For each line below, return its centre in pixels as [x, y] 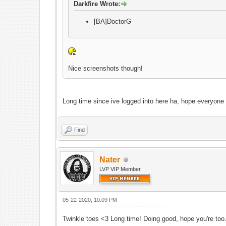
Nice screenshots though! [106, 68]
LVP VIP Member [120, 169]
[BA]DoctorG [113, 21]
